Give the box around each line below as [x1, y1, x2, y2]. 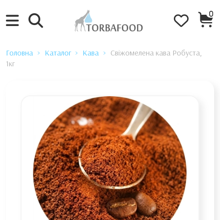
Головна [6, 48, 33, 58]
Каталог [44, 48, 71, 58]
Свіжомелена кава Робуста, [110, 48, 202, 58]
